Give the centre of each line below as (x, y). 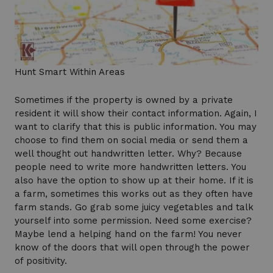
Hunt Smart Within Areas (70, 72)
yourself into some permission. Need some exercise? (133, 221)
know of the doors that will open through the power (132, 248)
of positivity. (41, 261)
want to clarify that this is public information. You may (136, 127)
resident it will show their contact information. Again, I (136, 114)
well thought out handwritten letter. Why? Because (128, 154)
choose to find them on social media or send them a (131, 140)
